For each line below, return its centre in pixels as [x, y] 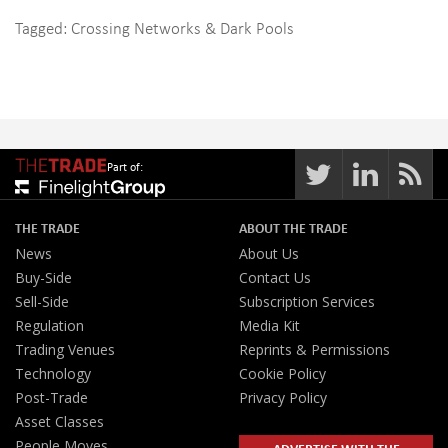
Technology [53, 373]
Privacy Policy [283, 397]
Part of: [125, 167]
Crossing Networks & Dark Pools [182, 27]
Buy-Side [43, 277]
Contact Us [275, 277]
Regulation [49, 325]
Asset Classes [59, 421]
